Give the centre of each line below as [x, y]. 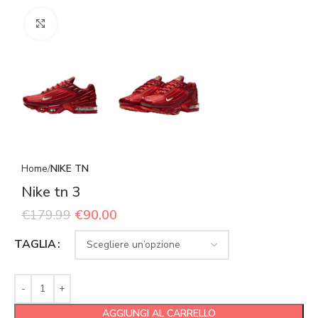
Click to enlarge [89, 23]
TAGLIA [35, 245]
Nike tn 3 [51, 192]
